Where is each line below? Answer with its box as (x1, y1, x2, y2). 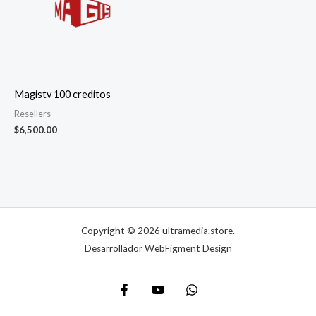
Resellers (14, 108, 51, 119)
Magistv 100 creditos (14, 87, 111, 100)
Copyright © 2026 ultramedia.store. (81, 225, 235, 237)
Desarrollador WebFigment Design (84, 243, 232, 255)
